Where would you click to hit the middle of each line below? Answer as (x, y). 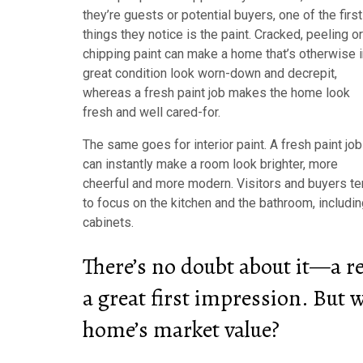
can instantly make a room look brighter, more (210, 164)
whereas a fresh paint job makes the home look (216, 92)
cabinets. (108, 222)
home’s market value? (181, 330)
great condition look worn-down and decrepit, (210, 73)
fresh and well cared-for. (152, 112)
